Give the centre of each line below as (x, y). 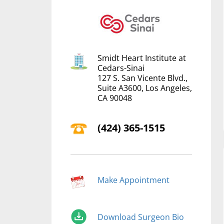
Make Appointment (133, 180)
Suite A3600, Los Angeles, (144, 88)
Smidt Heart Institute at (141, 58)
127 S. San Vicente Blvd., (142, 78)
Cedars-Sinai (121, 68)
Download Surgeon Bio (140, 217)
